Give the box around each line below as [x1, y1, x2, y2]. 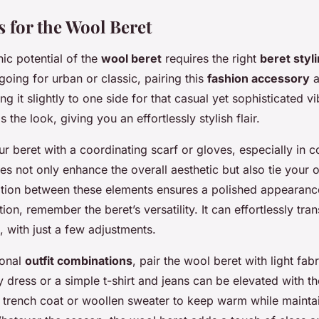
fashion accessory [207, 71, 310, 86]
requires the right [162, 51, 260, 66]
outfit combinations [25, 253, 132, 268]
